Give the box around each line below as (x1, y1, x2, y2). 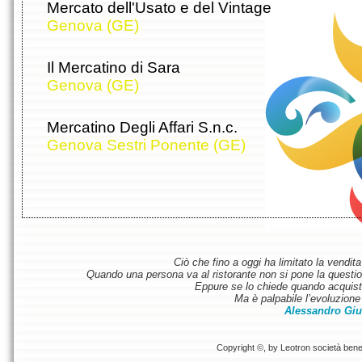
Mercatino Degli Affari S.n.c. (47, 119, 238, 137)
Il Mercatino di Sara (47, 59, 180, 77)
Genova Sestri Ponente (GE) (47, 137, 246, 154)
